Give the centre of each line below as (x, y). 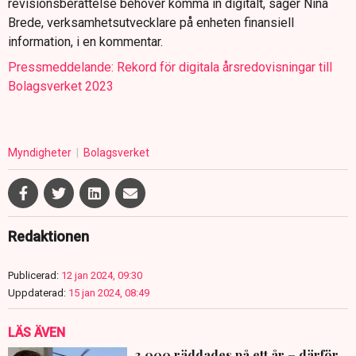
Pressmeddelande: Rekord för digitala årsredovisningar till (170, 68)
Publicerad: (33, 276)
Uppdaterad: (37, 293)
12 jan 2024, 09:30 (102, 276)
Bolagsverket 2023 (61, 87)
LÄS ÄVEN (37, 333)
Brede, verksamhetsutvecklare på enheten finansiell (151, 23)
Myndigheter (41, 153)
